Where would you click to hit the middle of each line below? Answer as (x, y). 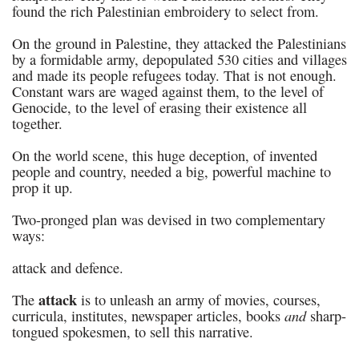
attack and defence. (68, 268)
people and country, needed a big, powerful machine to (171, 171)
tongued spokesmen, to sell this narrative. (133, 332)
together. (37, 123)
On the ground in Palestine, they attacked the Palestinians (179, 43)
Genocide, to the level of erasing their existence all (159, 107)
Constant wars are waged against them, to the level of (168, 91)
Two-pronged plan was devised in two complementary (169, 220)
